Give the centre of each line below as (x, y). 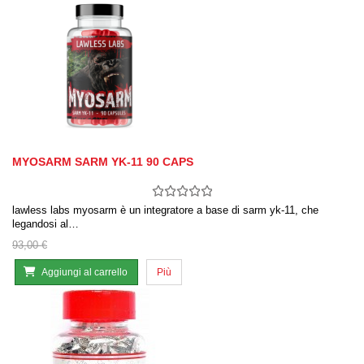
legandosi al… (45, 224)
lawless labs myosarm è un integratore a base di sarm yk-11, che (165, 210)
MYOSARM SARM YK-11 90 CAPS (103, 162)
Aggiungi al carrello (84, 273)
